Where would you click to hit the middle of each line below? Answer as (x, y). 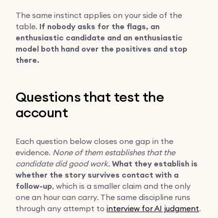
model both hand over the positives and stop (101, 49)
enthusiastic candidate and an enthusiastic (99, 37)
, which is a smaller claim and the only (121, 186)
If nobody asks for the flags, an (100, 26)
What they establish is (155, 163)
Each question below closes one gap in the (94, 141)
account (42, 112)
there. (27, 60)
